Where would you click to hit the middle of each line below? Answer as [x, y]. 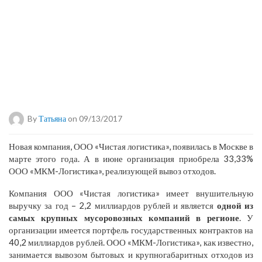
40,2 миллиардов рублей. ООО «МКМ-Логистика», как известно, [131, 242]
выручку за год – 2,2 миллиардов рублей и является [113, 205]
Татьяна [52, 118]
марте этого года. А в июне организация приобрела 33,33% [131, 158]
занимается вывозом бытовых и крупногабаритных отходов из [131, 254]
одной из [235, 205]
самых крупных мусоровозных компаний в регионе [124, 217]
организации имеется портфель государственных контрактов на [131, 230]
